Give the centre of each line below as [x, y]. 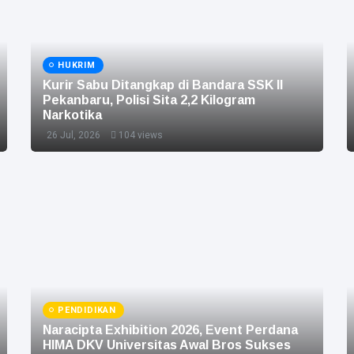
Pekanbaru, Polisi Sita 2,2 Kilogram [149, 100]
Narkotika [72, 115]
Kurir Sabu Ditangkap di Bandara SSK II [163, 85]
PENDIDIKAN [87, 310]
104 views [141, 135]
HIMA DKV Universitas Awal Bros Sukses [167, 345]
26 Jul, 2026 [73, 135]
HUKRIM [77, 65]
